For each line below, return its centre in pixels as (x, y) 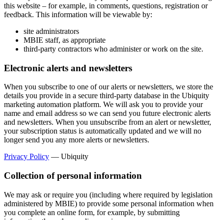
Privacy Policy (27, 157)
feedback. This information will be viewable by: (78, 14)
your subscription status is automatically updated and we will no (103, 131)
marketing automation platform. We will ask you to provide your (103, 105)
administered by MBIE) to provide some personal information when (109, 203)
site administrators (51, 31)
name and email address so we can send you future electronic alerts (107, 113)
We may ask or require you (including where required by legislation (108, 194)
